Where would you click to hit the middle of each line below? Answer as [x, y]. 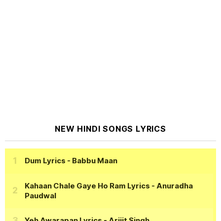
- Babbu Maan [92, 161]
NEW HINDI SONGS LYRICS [110, 129]
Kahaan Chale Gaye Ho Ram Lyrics [87, 185]
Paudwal [40, 195]
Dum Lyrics [45, 161]
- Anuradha [171, 185]
